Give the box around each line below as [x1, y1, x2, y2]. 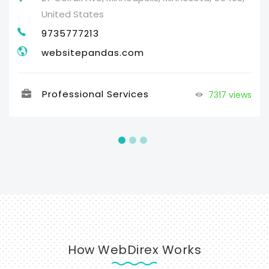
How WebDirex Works [68, 241, 201, 258]
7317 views [206, 88, 252, 101]
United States [41, 7, 104, 20]
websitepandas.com [41, 46, 144, 59]
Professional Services [42, 87, 149, 100]
